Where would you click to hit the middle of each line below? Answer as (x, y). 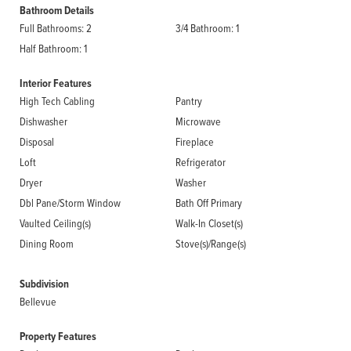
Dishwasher (43, 121)
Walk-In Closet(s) (209, 223)
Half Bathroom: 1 (53, 48)
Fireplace (195, 141)
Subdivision (44, 284)
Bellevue (38, 301)
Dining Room (47, 243)
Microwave (198, 121)
